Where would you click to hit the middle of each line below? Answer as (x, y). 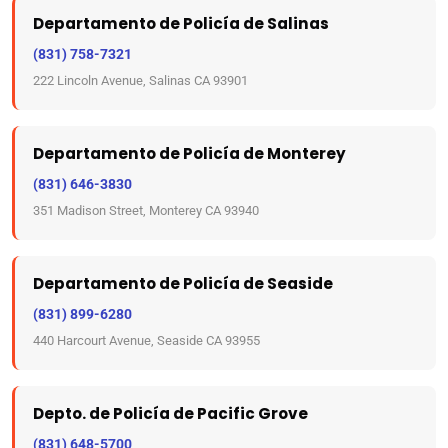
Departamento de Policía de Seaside (183, 283)
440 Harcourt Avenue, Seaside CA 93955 (146, 340)
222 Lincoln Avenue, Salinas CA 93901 (140, 80)
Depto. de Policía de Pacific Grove (170, 413)
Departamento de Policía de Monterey (189, 153)
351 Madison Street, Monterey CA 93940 (146, 210)
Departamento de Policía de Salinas (181, 23)
